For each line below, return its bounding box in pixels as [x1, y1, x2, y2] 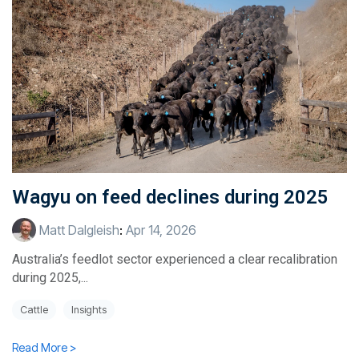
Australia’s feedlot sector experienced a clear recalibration [12, 252, 337, 268]
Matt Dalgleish [36, 222, 119, 239]
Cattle [20, 304, 48, 317]
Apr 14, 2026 [126, 222, 196, 239]
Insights [71, 304, 107, 317]
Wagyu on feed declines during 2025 [12, 186, 329, 209]
